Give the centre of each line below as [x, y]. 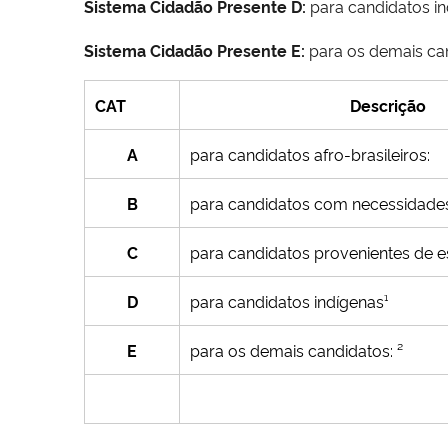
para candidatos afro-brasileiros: [310, 153]
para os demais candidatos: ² [296, 349]
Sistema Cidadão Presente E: [194, 49]
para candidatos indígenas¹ [289, 300]
